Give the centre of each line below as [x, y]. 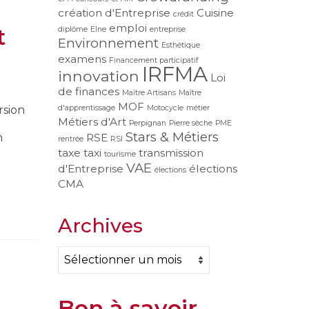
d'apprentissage [86, 108]
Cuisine [215, 12]
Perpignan [147, 123]
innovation [98, 76]
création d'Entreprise [114, 12]
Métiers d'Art [92, 121]
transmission [171, 152]
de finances [88, 91]
